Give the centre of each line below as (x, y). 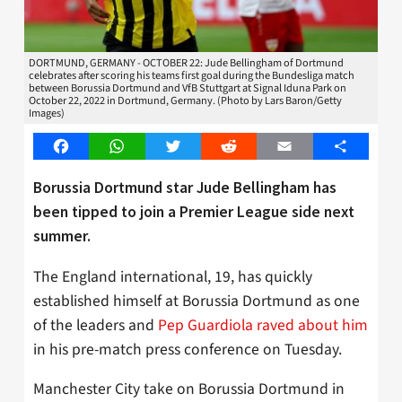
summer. (62, 236)
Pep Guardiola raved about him (263, 325)
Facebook (90, 147)
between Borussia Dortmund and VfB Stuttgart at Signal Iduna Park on (188, 88)
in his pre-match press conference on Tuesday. (188, 349)
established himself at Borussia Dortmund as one (197, 301)
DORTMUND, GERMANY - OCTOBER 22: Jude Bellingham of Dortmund (186, 63)
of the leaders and (96, 325)
